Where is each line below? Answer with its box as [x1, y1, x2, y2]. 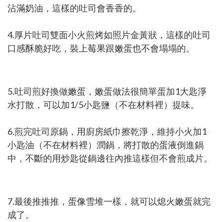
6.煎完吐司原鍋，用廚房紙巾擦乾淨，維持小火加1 [7, 125, 207, 137]
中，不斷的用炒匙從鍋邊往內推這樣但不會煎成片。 [7, 152, 213, 164]
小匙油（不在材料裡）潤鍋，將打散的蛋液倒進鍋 [7, 139, 204, 150]
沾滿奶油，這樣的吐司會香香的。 [7, 2, 141, 13]
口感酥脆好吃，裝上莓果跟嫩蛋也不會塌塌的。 [7, 42, 195, 54]
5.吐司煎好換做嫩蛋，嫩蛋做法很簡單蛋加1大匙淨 [7, 85, 207, 97]
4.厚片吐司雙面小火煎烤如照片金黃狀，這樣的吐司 [7, 29, 211, 40]
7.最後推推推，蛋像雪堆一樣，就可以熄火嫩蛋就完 [7, 195, 211, 207]
